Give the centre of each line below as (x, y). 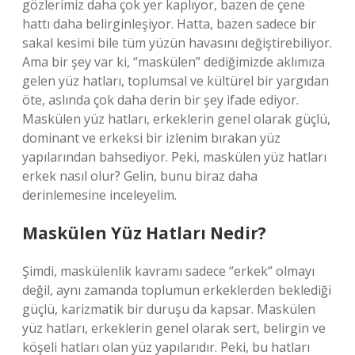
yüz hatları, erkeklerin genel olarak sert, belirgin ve (174, 328)
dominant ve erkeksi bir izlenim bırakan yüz (151, 138)
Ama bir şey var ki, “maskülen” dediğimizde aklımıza (174, 62)
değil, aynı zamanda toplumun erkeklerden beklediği (177, 290)
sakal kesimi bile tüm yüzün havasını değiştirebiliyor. (177, 43)
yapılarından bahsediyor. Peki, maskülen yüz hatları (174, 157)
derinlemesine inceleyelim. (99, 195)
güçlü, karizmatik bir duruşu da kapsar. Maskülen (169, 309)
